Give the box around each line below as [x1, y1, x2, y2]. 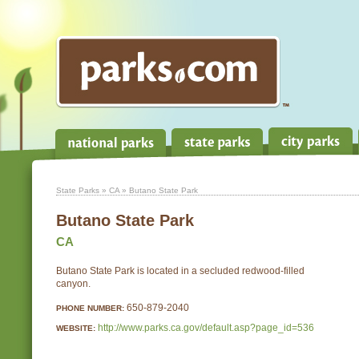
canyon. [56, 278, 91, 289]
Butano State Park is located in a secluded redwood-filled [56, 265, 305, 276]
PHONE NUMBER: [56, 304, 124, 313]
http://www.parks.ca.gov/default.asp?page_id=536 [98, 322, 314, 333]
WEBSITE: [56, 324, 95, 333]
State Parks [56, 186, 99, 195]
